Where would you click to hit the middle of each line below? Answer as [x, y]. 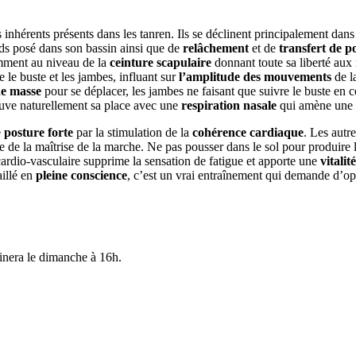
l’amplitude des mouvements [255, 76]
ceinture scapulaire [159, 62]
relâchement [216, 48]
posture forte [39, 132]
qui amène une [315, 105]
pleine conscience [81, 175]
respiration [209, 105]
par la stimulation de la [133, 132]
